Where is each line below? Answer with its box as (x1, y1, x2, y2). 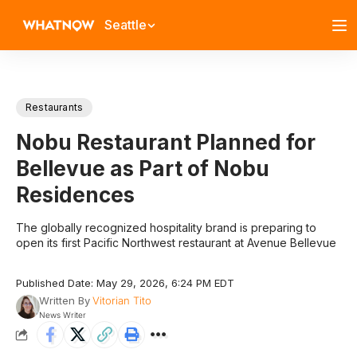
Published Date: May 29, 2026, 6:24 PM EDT (16, 277, 234, 289)
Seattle (104, 17, 147, 33)
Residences (16, 182, 135, 207)
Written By (38, 294, 90, 307)
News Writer (38, 310, 86, 320)
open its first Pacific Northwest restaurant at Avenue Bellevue (16, 236, 336, 249)
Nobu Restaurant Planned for (16, 130, 316, 155)
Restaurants (25, 101, 84, 113)
